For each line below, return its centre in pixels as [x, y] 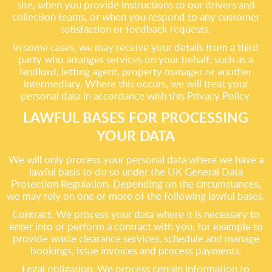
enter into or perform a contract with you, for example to [136, 226]
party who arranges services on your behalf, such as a [136, 59]
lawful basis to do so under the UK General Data [136, 172]
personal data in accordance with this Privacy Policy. [136, 96]
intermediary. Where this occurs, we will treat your [136, 83]
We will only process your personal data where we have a [136, 159]
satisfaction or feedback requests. [136, 29]
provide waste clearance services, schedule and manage [136, 238]
